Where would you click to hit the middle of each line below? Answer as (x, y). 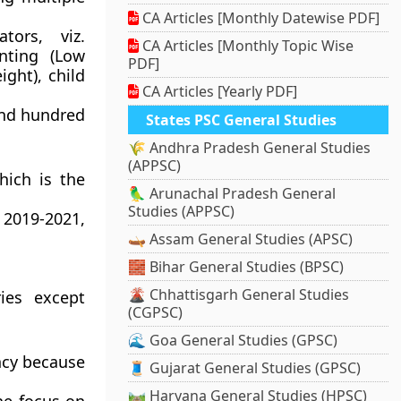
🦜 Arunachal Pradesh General (232, 194)
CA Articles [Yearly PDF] (218, 92)
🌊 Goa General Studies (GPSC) (233, 341)
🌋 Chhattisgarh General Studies (239, 295)
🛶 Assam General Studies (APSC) (241, 239)
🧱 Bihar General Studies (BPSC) (236, 267)
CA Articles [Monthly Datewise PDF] (260, 18)
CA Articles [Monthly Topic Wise (247, 46)
